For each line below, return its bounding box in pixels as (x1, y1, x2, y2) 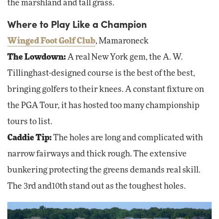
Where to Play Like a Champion (7, 17, 147, 31)
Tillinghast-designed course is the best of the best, (7, 69, 195, 77)
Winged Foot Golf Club (7, 37, 95, 45)
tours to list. (7, 117, 52, 126)
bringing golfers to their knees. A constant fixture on (7, 85, 204, 93)
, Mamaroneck (95, 37, 149, 45)
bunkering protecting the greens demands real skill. (7, 166, 200, 174)
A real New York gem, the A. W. (67, 53, 183, 61)
